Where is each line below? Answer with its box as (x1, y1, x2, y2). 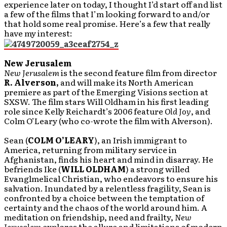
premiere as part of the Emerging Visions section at (4, 86, 208, 98)
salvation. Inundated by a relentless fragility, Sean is (4, 182, 211, 195)
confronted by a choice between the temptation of (4, 192, 204, 204)
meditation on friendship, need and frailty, (4, 211, 175, 223)
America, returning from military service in (4, 143, 177, 156)
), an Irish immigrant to (94, 134, 187, 146)
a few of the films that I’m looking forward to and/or (4, 8, 210, 20)
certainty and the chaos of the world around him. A (4, 201, 207, 214)
